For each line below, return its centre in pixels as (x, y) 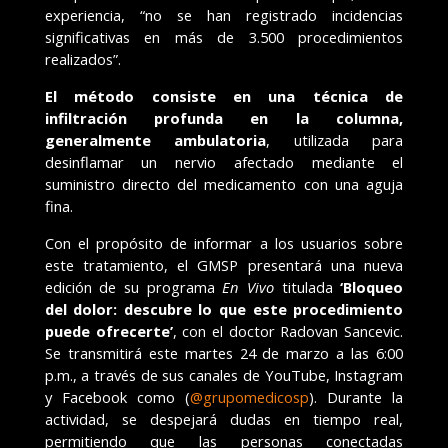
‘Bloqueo (372, 286)
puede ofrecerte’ (108, 330)
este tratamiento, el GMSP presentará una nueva (224, 264)
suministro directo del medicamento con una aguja (224, 184)
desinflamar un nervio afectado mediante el (224, 162)
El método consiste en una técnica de (224, 96)
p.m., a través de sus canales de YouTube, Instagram (224, 374)
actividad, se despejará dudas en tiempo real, (224, 418)
